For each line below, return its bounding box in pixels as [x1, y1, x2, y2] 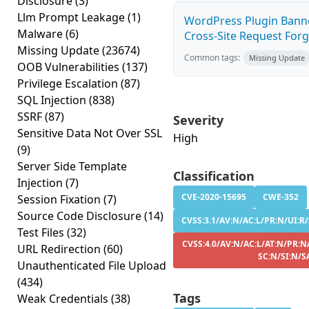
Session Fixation [17, 192, 103, 207]
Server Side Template [17, 159, 127, 174]
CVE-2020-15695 [181, 191, 246, 203]
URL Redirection [17, 241, 103, 257]
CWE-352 [263, 191, 299, 203]
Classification [173, 168, 255, 184]
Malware [17, 26, 66, 41]
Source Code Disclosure [17, 208, 144, 223]
